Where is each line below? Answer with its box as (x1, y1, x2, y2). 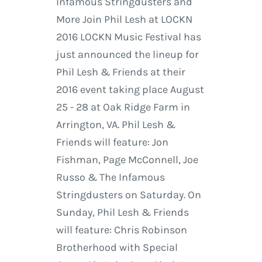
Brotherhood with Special (56, 241, 178, 254)
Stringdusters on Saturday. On (56, 188, 201, 202)
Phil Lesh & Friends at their (56, 65, 185, 79)
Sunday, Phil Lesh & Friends (56, 206, 189, 219)
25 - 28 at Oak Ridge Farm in (56, 101, 190, 114)
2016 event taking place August (56, 83, 204, 96)
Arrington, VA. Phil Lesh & (56, 118, 175, 132)
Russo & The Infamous (56, 171, 165, 184)
